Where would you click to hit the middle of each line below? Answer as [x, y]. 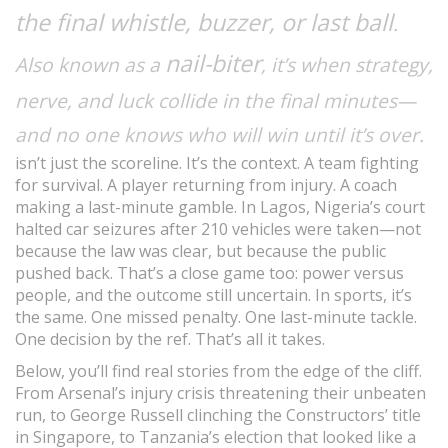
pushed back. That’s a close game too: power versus [209, 273]
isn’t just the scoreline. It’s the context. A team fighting [217, 163]
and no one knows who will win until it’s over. [219, 134]
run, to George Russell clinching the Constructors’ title [218, 415]
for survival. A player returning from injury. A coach [206, 185]
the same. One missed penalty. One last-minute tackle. [216, 317]
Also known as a [90, 64]
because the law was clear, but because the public [200, 251]
